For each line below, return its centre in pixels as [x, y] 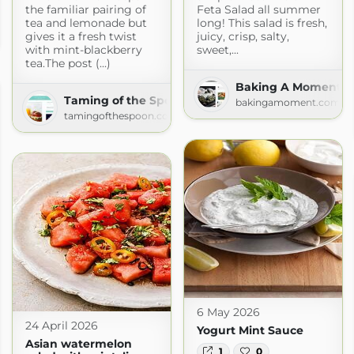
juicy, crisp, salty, [243, 36]
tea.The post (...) [68, 63]
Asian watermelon [78, 343]
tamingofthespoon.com [121, 115]
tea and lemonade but [86, 23]
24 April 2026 [61, 325]
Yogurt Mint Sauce [250, 330]
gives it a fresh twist [81, 36]
